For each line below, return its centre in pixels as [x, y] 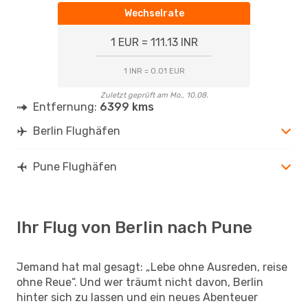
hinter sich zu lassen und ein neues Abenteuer [137, 297]
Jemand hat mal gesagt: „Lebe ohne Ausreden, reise [152, 267]
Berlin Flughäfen [77, 131]
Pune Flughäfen [75, 166]
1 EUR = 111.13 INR [154, 42]
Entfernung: [66, 107]
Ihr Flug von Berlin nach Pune [134, 227]
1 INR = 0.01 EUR [154, 71]
